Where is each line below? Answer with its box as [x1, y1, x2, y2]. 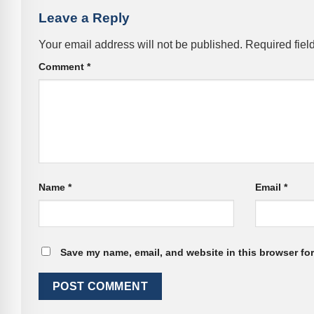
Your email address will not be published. [39, 38, 243, 50]
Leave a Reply [39, 11, 133, 26]
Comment [39, 60, 87, 72]
